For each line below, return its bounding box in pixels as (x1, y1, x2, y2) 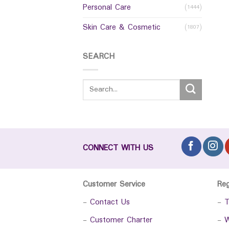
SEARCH (83, 50, 116, 63)
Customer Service (83, 177, 145, 191)
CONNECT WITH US (83, 142, 153, 155)
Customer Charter (90, 213, 152, 226)
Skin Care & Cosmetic (83, 20, 161, 34)
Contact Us (90, 195, 130, 209)
